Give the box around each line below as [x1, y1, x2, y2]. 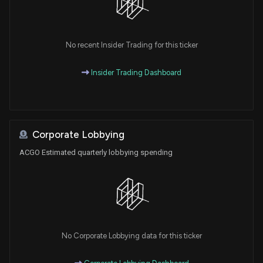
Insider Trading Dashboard [89, 68, 181, 77]
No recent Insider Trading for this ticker [65, 40, 198, 49]
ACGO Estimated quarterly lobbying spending [19, 147, 173, 157]
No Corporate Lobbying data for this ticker [61, 231, 202, 241]
